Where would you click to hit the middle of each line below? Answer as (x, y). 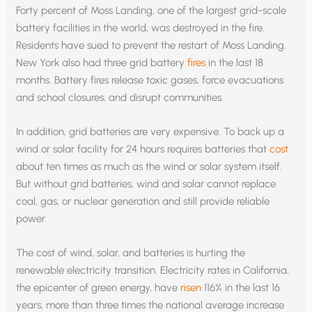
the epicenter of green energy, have (99, 288)
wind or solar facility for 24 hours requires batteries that (143, 149)
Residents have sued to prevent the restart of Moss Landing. (151, 46)
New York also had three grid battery (102, 63)
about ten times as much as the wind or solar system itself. (149, 167)
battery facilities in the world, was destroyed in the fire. (141, 28)
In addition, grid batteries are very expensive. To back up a (150, 132)
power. (32, 219)
